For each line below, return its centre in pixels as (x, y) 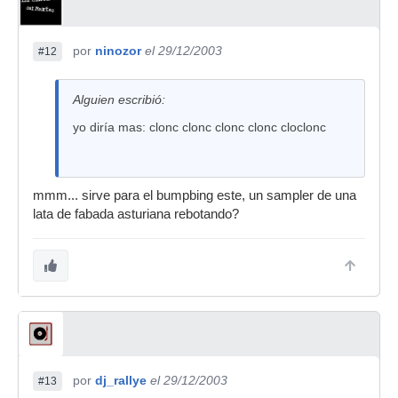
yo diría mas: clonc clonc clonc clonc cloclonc (199, 127)
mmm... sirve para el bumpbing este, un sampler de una (195, 195)
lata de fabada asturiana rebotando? (136, 214)
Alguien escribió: (119, 99)
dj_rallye (121, 380)
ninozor (118, 51)
